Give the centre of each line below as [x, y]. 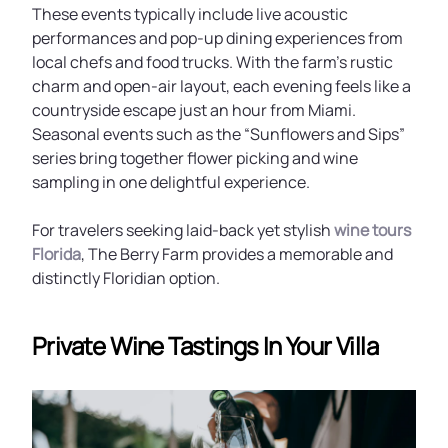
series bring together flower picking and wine [195, 158]
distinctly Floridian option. [126, 278]
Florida [56, 254]
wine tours [372, 230]
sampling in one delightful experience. [171, 182]
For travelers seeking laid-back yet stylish [183, 230]
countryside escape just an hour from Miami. [194, 110]
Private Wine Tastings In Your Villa [205, 345]
